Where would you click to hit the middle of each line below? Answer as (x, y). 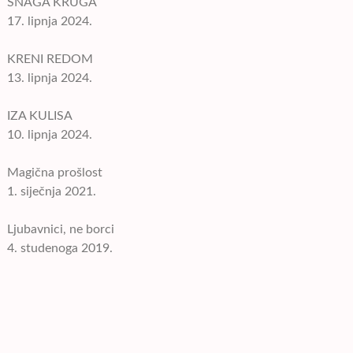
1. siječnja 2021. (52, 191)
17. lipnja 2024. (50, 21)
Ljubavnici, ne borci (61, 229)
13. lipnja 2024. (50, 78)
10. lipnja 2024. (50, 135)
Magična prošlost (55, 173)
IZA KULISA (40, 116)
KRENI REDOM (50, 59)
